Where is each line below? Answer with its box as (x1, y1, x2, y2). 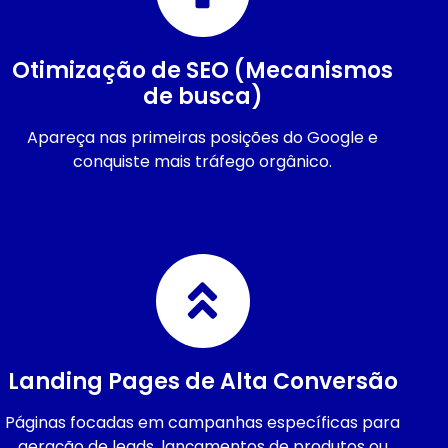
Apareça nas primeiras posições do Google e (27, 125, 379, 149)
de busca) (142, 80, 263, 112)
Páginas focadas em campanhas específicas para (5, 410, 401, 434)
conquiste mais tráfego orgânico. (73, 149, 333, 173)
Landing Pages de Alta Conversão (7, 365, 398, 397)
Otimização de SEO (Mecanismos (12, 54, 394, 86)
